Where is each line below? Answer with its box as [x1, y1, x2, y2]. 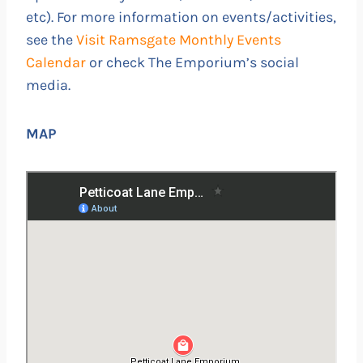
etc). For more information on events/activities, [26, 7, 336, 26]
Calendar [26, 53, 89, 71]
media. [26, 75, 70, 94]
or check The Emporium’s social [89, 53, 299, 71]
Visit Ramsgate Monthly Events [76, 30, 281, 49]
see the [26, 30, 76, 49]
